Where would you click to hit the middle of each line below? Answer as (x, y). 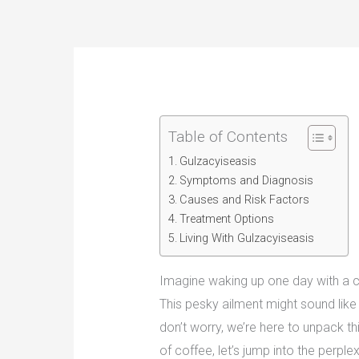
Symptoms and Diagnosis (246, 181)
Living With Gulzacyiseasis (246, 239)
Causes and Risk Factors (244, 200)
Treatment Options (226, 220)
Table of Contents (228, 137)
